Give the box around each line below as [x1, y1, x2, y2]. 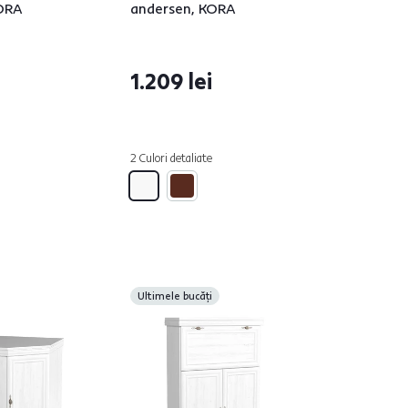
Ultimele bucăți [138, 290, 212, 302]
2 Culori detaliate [130, 150, 212, 165]
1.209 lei [130, 67, 212, 95]
